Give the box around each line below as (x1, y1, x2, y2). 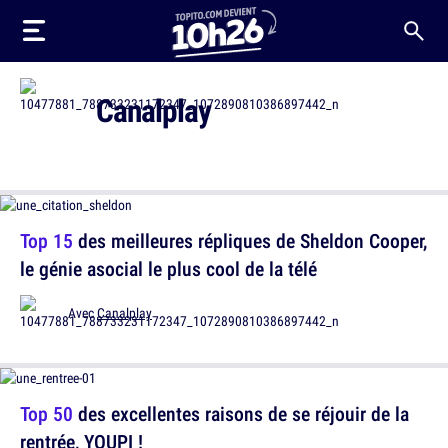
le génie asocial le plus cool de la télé (20, 255, 317, 282)
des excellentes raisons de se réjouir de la (73, 400, 409, 427)
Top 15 (20, 227, 73, 254)
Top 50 (20, 400, 73, 427)
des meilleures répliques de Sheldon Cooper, (73, 227, 427, 254)
